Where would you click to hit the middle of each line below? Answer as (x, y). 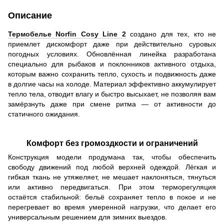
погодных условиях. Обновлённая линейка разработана (112, 54)
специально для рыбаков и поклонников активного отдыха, (112, 64)
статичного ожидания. (44, 114)
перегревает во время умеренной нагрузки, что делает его (112, 207)
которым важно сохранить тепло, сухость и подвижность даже (112, 74)
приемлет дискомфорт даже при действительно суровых (112, 44)
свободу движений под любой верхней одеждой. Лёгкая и (112, 167)
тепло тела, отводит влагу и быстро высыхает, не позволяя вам (112, 94)
